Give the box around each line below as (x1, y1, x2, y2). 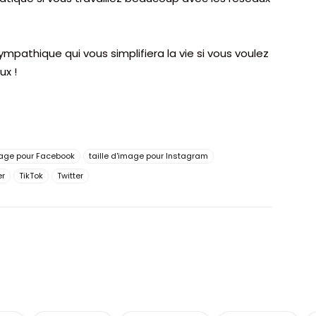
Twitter (57, 169, 83, 181)
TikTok (19, 169, 43, 181)
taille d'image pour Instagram (89, 150, 208, 162)
